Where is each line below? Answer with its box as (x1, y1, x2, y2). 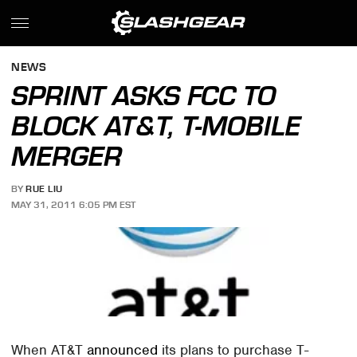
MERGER (11, 140, 123, 172)
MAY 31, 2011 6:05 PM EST (11, 198, 136, 210)
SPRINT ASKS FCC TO (11, 80, 277, 112)
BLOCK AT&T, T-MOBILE (11, 110, 301, 142)
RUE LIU (25, 183, 63, 195)
